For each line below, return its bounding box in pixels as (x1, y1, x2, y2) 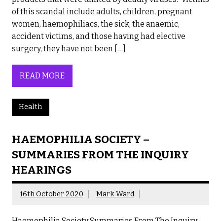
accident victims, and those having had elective (12, 32, 185, 41)
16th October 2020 (20, 189, 83, 198)
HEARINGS (12, 163, 72, 177)
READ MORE (20, 71, 65, 80)
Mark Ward (96, 189, 134, 198)
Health (19, 103, 42, 111)
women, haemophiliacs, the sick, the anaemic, (12, 19, 180, 29)
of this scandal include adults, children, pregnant (12, 7, 192, 17)
